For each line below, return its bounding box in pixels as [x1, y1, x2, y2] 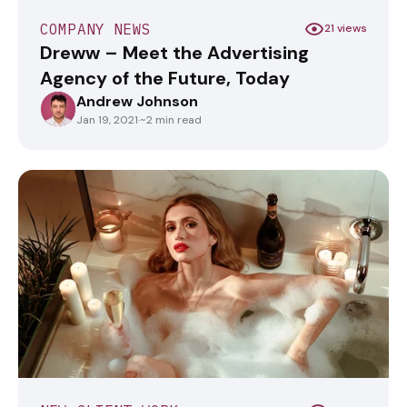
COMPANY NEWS [40, 19, 151, 38]
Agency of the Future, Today [40, 65, 290, 90]
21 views [324, 21, 367, 36]
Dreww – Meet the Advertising [40, 40, 309, 65]
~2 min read [140, 112, 202, 127]
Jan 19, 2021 [76, 112, 138, 127]
